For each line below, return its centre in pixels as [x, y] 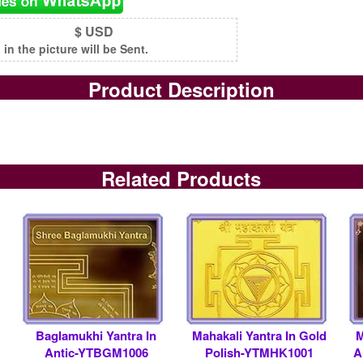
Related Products [181, 178]
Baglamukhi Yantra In [96, 335]
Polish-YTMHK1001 [260, 352]
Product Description [181, 89]
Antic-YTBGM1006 [96, 352]
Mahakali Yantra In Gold [260, 335]
